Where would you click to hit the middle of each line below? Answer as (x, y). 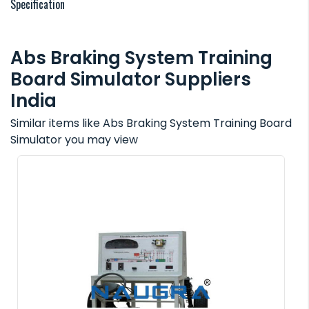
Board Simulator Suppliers (131, 80)
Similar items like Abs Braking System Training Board (151, 123)
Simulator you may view (74, 140)
